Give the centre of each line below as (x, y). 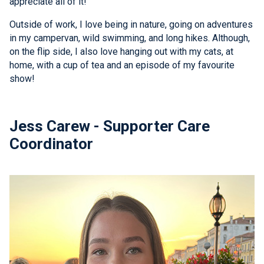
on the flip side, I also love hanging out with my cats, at (121, 52)
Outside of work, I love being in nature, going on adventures (131, 25)
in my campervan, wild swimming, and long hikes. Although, (130, 38)
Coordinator (51, 143)
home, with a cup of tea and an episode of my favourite (122, 65)
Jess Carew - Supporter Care (110, 126)
